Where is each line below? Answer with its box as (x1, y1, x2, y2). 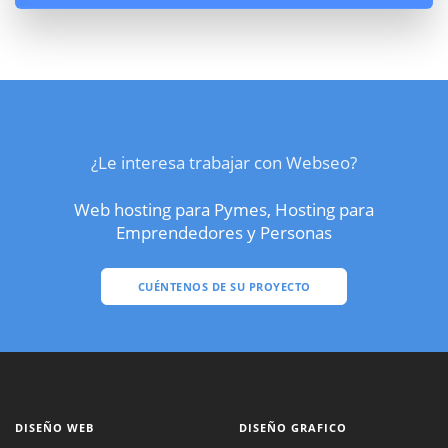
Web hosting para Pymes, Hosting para (74, 197, 374, 222)
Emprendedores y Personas (116, 220, 332, 245)
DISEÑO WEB (15, 419, 94, 435)
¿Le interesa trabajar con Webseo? (91, 150, 357, 175)
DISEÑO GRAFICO (239, 419, 347, 435)
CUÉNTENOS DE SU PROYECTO (137, 278, 311, 294)
